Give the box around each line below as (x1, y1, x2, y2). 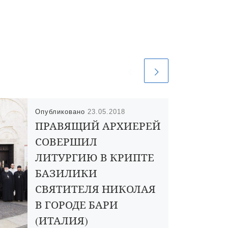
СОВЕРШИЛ (35, 134, 97, 149)
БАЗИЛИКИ (35, 166, 97, 181)
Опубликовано (35, 108, 88, 116)
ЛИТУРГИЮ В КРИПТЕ (35, 150, 154, 165)
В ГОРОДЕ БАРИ (35, 197, 118, 212)
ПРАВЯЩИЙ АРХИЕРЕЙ (35, 119, 161, 133)
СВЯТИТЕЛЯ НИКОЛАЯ (35, 182, 156, 196)
